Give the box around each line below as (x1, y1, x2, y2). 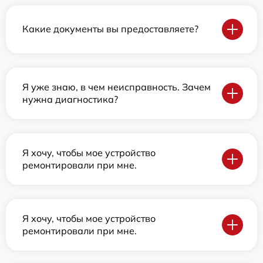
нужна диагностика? (22, 93, 118, 105)
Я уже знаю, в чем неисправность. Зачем (22, 80, 211, 93)
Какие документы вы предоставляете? (22, 23, 198, 35)
